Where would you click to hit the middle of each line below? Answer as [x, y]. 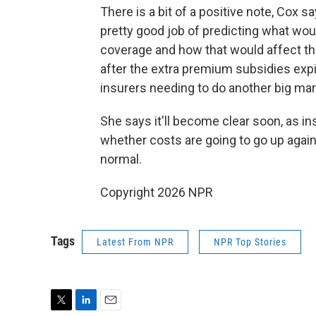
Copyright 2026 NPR [157, 193]
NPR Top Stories [250, 242]
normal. [121, 159]
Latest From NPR [135, 242]
